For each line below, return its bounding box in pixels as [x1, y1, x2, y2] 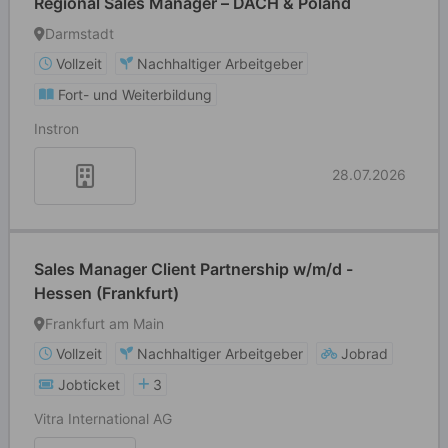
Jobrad [341, 345, 388, 362]
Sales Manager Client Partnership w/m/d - [34, 259, 353, 279]
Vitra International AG [34, 410, 172, 427]
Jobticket [58, 376, 120, 393]
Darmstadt [45, 25, 114, 42]
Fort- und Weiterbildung [58, 86, 212, 103]
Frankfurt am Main [45, 315, 164, 332]
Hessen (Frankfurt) [34, 283, 179, 303]
